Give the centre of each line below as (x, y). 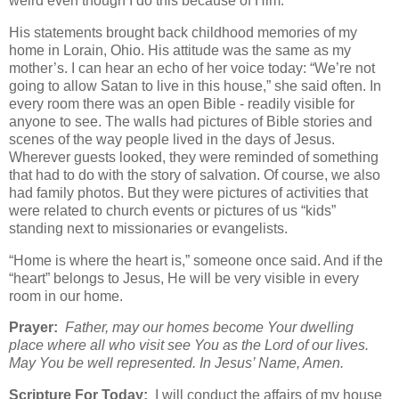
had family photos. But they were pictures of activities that (188, 192)
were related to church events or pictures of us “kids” (172, 210)
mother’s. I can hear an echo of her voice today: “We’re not (192, 68)
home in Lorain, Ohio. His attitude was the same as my (180, 50)
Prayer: (35, 328)
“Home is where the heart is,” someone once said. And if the (196, 260)
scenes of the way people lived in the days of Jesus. (172, 139)
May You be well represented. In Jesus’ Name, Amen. (176, 363)
